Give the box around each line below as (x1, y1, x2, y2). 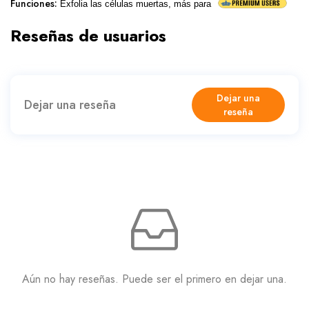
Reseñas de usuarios (10, 23, 166, 48)
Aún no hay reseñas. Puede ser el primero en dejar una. (22, 271, 287, 287)
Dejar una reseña (24, 95, 116, 114)
